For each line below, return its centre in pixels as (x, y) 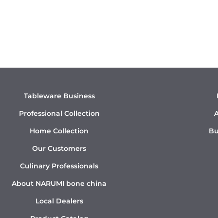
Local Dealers (59, 201)
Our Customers (59, 149)
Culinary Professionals (59, 166)
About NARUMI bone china (59, 184)
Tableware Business (59, 96)
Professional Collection (59, 114)
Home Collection (59, 131)
